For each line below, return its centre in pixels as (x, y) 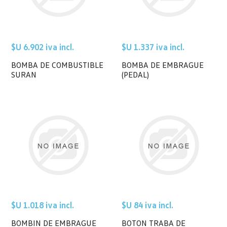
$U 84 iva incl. (147, 205)
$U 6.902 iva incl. (43, 47)
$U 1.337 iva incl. (153, 47)
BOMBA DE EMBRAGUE (163, 65)
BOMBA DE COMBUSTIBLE (58, 65)
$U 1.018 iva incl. (43, 205)
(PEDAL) (135, 74)
